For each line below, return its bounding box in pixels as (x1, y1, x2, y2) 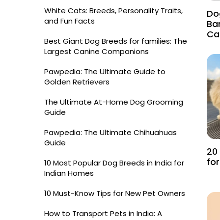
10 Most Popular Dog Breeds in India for (44, 158, 184, 168)
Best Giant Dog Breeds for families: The (44, 36, 187, 46)
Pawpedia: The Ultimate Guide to (44, 66, 165, 77)
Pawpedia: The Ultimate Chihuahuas (44, 127, 177, 137)
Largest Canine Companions (44, 46, 149, 56)
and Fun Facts (44, 16, 95, 26)
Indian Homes (44, 168, 94, 178)
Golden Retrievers (44, 77, 110, 87)
